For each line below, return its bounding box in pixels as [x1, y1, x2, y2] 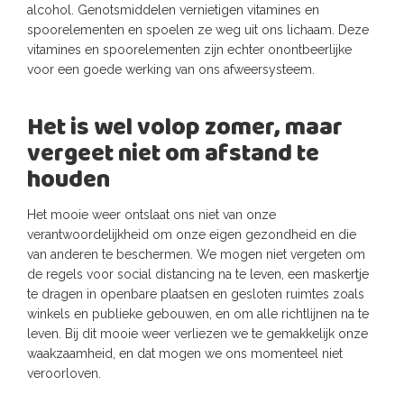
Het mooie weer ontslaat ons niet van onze [27, 207, 276, 222]
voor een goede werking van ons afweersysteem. [27, 62, 315, 77]
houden [27, 158, 110, 207]
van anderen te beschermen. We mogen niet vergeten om [27, 247, 365, 262]
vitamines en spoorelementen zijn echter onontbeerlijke [27, 42, 352, 57]
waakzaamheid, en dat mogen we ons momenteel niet [27, 346, 343, 361]
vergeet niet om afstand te [27, 132, 319, 180]
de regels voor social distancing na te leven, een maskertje [27, 267, 369, 281]
